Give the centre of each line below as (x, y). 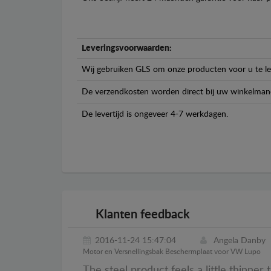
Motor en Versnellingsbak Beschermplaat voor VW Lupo (172, 252)
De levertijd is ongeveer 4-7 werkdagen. (155, 115)
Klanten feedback (141, 215)
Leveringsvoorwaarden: (127, 49)
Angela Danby (240, 241)
